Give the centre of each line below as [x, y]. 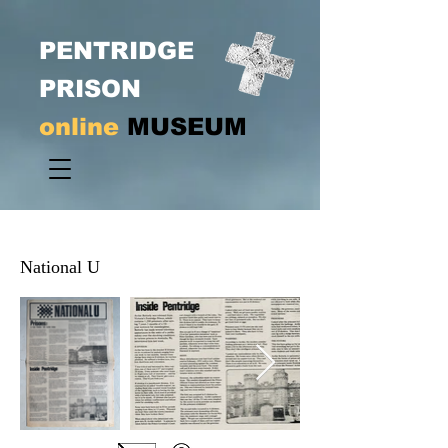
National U [60, 267]
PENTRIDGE [116, 50]
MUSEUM [187, 126]
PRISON [90, 88]
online [83, 126]
